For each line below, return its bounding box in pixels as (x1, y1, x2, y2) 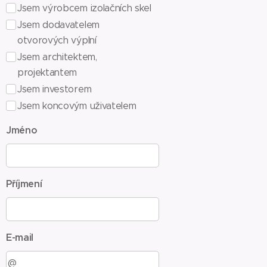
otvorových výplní (17, 35, 97, 46)
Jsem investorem (17, 83, 92, 95)
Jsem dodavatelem (17, 19, 100, 30)
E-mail (6, 231, 34, 244)
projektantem (17, 67, 77, 78)
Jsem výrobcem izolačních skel (17, 2, 151, 14)
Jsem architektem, (17, 51, 97, 63)
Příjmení (6, 178, 42, 190)
